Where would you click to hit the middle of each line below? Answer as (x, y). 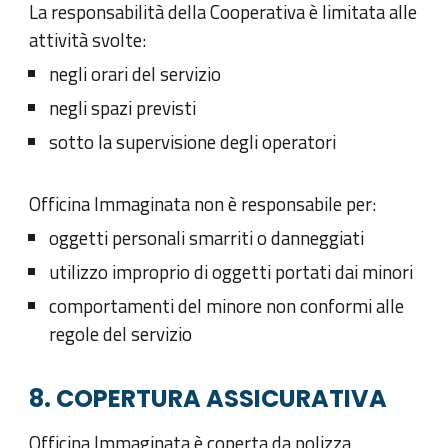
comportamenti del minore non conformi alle (227, 305)
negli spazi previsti (123, 107)
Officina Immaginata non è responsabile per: (203, 203)
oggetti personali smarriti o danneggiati (207, 237)
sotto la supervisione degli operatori (193, 141)
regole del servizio (121, 333)
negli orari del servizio (135, 73)
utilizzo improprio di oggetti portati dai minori (231, 271)
